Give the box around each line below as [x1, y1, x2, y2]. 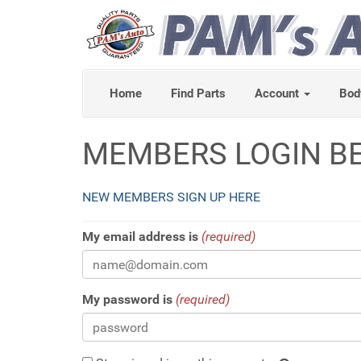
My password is [82, 292, 172, 308]
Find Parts [171, 86, 226, 102]
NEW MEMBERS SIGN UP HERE [82, 189, 260, 205]
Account [255, 86, 302, 102]
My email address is [82, 229, 198, 245]
